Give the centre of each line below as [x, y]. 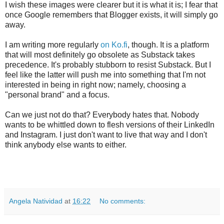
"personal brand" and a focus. [58, 94]
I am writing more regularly [53, 44]
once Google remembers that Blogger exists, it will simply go [111, 14]
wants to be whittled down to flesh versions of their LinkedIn [110, 124]
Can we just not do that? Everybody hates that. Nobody [102, 114]
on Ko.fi [114, 44]
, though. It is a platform [168, 44]
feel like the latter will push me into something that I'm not [105, 74]
